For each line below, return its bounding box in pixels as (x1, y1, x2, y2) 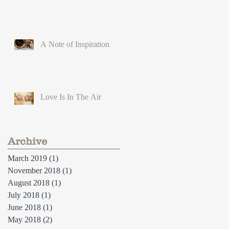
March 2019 (8, 153, 47, 163)
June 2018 (8, 202, 41, 212)
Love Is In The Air (40, 92, 101, 101)
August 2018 (8, 178, 50, 187)
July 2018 (8, 190, 39, 199)
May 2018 (8, 215, 41, 224)
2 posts (52, 215, 75, 224)
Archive (8, 135, 47, 147)
